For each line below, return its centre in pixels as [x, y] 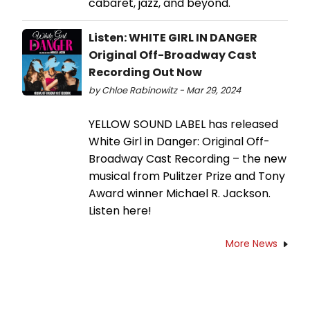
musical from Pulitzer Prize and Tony [187, 176]
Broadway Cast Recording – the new [188, 158]
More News [252, 243]
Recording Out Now [145, 72]
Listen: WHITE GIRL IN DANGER [173, 37]
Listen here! [120, 210]
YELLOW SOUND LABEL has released [183, 124]
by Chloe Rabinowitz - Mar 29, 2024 [165, 90]
